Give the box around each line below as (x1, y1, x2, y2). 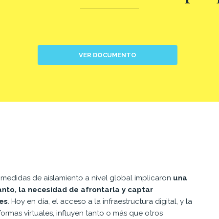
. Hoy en (8, 197, 38, 206)
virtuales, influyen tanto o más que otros (24, 208, 163, 218)
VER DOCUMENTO (79, 51, 137, 59)
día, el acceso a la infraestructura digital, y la (38, 197, 192, 206)
